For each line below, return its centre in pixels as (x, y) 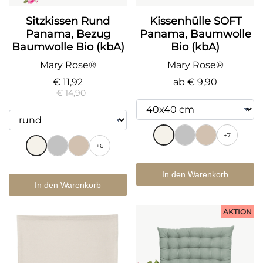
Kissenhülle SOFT (195, 21)
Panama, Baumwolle (195, 34)
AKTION (237, 212)
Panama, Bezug (68, 34)
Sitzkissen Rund (68, 21)
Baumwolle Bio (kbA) (68, 47)
